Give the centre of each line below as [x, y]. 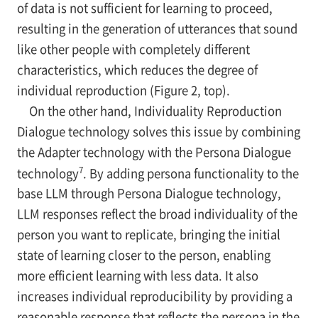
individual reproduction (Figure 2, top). [123, 90]
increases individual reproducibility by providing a [154, 296]
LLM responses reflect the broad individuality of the [157, 214]
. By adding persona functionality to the [191, 173]
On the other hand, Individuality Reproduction [149, 110]
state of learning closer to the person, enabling [143, 255]
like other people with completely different [133, 49]
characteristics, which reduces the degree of [137, 69]
